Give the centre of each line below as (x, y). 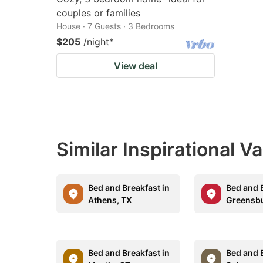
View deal (136, 66)
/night (96, 42)
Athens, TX (110, 200)
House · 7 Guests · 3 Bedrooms (115, 26)
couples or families (98, 13)
